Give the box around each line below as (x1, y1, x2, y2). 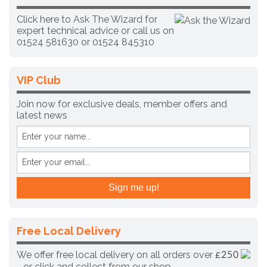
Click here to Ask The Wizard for (17, 13, 157, 25)
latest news (17, 109, 67, 121)
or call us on (119, 24, 174, 36)
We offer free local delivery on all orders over (17, 249, 215, 260)
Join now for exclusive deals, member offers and (17, 98, 227, 110)
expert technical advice (17, 24, 119, 36)
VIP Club (17, 73, 61, 86)
